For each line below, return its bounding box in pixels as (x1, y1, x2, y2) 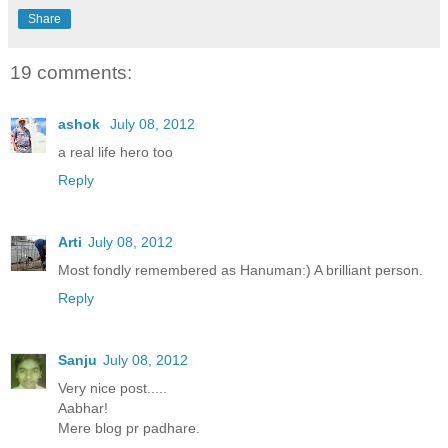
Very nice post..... (58, 380, 167, 397)
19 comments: (10, 61, 132, 83)
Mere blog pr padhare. (58, 420, 200, 437)
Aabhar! (58, 400, 108, 417)
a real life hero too (58, 144, 173, 161)
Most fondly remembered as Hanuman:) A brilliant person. (58, 262, 423, 279)
